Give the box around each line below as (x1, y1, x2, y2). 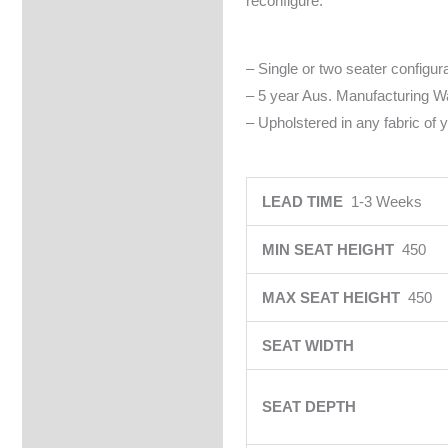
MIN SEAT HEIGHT (261, 241, 402, 258)
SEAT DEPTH (261, 398, 360, 415)
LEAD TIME (261, 193, 351, 210)
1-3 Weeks (350, 193, 422, 210)
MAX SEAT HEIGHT (261, 289, 408, 306)
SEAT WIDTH (261, 337, 358, 354)
